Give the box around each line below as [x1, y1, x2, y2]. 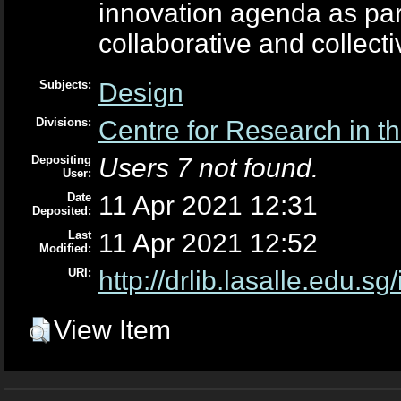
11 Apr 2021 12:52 [98, 227, 318, 258]
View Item [54, 314, 171, 345]
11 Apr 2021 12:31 [98, 190, 318, 220]
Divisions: [36, 115, 91, 129]
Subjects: [39, 77, 91, 91]
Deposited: [32, 203, 91, 218]
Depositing [31, 152, 91, 166]
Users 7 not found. [98, 152, 319, 183]
